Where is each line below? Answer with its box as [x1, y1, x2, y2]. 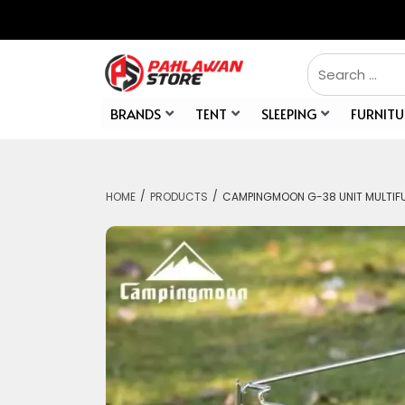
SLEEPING [261, 104, 316, 124]
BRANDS [110, 104, 161, 124]
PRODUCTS [150, 189, 208, 205]
